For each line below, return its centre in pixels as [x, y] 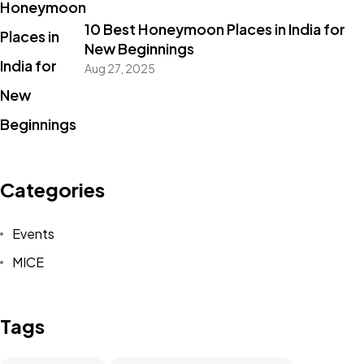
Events [33, 233]
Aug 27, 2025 [119, 68]
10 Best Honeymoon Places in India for [214, 28]
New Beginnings [139, 48]
